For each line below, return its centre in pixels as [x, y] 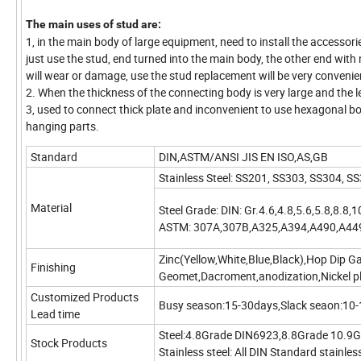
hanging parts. [62, 127]
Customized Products [85, 297]
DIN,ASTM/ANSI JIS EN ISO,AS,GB [243, 157]
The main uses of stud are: [93, 25]
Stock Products [69, 343]
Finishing [53, 268]
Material [51, 208]
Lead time [55, 314]
